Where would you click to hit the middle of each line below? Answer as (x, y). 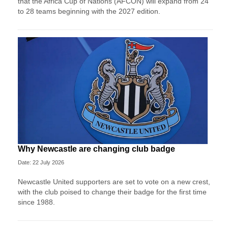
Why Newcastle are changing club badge (96, 149)
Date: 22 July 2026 (41, 162)
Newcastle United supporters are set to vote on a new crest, (114, 181)
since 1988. (36, 202)
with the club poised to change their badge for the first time (112, 192)
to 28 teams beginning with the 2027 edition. (89, 11)
